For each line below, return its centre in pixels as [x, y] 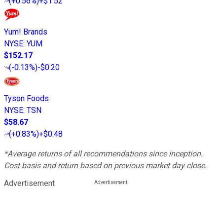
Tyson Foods [26, 99]
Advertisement [29, 184]
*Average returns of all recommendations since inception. [103, 154]
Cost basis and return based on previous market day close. [105, 166]
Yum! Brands [26, 32]
